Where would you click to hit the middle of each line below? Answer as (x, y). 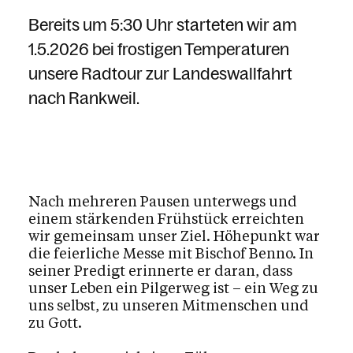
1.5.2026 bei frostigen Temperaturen (159, 49)
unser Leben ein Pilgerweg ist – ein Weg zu (173, 288)
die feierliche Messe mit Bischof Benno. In (171, 253)
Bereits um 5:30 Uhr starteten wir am (163, 25)
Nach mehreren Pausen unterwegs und (163, 201)
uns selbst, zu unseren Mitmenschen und (169, 305)
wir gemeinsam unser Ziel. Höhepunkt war (174, 236)
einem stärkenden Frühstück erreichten (166, 218)
